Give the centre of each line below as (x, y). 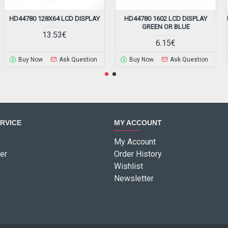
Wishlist (129, 166)
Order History (138, 154)
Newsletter (134, 179)
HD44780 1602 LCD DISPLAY (166, 19)
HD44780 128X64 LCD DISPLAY (55, 19)
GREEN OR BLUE (166, 27)
